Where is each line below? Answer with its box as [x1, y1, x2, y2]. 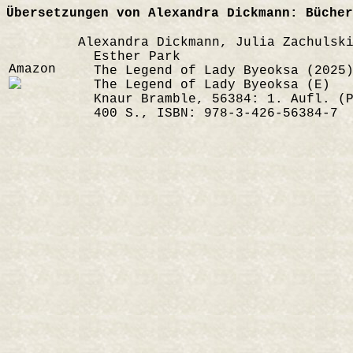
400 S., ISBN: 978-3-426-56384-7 [78, 106, 338, 121]
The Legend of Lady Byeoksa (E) [78, 78, 330, 92]
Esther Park [78, 50, 180, 64]
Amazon [9, 62, 56, 76]
